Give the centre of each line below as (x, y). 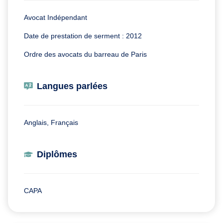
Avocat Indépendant (56, 17)
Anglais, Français (51, 122)
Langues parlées (72, 86)
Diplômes (57, 154)
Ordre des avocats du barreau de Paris (85, 54)
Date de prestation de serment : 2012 (83, 36)
